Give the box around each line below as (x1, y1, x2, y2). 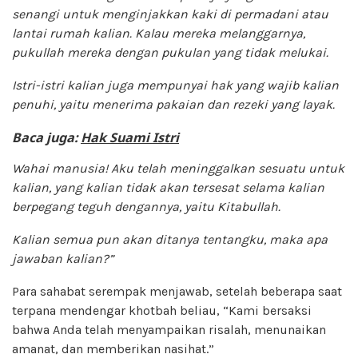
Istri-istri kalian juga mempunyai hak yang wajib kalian (12, 77, 339, 93)
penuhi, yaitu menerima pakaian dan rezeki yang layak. (12, 96, 335, 112)
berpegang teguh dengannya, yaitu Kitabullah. (12, 198, 280, 214)
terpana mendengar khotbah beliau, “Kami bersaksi (12, 302, 312, 318)
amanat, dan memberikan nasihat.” (12, 340, 214, 356)
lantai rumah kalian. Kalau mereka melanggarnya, (12, 25, 305, 41)
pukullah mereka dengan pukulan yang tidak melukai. (12, 44, 328, 60)
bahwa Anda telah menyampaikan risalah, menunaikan (12, 321, 326, 337)
